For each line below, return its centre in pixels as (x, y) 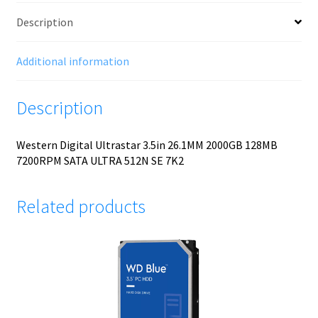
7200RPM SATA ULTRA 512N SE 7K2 (100, 161)
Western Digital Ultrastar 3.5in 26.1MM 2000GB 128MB (147, 145)
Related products (81, 207)
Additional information (72, 61)
